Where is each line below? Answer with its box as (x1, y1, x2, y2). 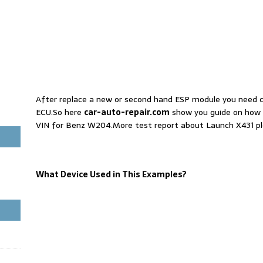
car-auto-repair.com (83, 106, 170, 119)
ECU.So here (35, 106, 84, 119)
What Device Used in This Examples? (35, 168, 187, 181)
